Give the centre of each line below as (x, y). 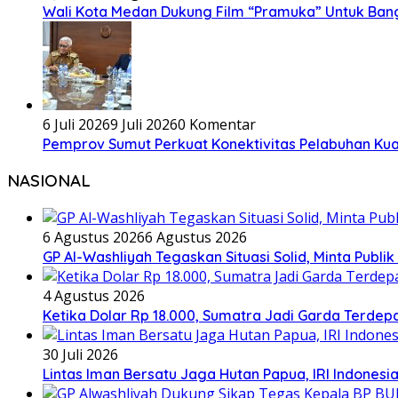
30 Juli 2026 (80, 355)
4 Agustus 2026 (94, 296)
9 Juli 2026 (144, 124)
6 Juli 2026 (76, 124)
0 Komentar (217, 124)
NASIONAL (49, 181)
